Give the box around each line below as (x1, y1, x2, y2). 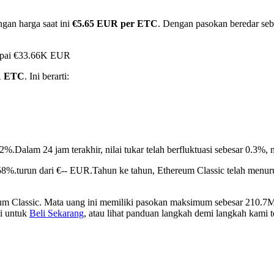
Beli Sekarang (29, 208, 84, 219)
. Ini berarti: (24, 71, 69, 82)
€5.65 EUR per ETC (72, 18, 158, 29)
